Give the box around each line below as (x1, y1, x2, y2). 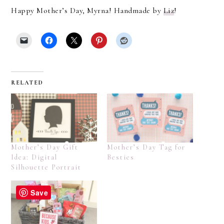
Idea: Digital (11, 153, 58, 162)
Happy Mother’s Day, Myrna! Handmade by (11, 5, 163, 15)
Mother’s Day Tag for (107, 143, 185, 152)
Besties (107, 153, 134, 162)
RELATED (11, 78, 44, 86)
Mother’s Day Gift (11, 143, 79, 152)
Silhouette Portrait (11, 163, 82, 172)
